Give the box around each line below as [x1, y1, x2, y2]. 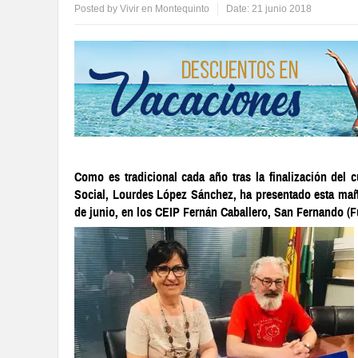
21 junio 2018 [252, 3, 312, 14]
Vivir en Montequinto [120, 3, 209, 14]
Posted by [74, 3, 120, 14]
